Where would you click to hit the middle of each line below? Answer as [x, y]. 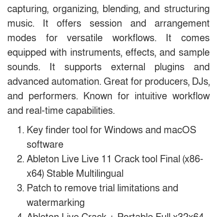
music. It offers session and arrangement [108, 23]
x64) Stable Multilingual [75, 174]
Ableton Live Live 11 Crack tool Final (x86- [115, 159]
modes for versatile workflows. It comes [108, 38]
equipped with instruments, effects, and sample [108, 53]
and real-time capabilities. [61, 111]
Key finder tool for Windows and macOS [111, 130]
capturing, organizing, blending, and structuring [108, 9]
